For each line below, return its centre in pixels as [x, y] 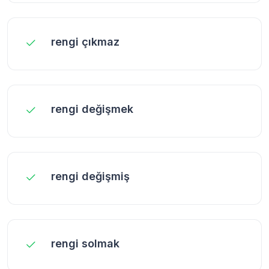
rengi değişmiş [90, 176]
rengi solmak [85, 243]
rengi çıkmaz [85, 41]
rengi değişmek [92, 109]
